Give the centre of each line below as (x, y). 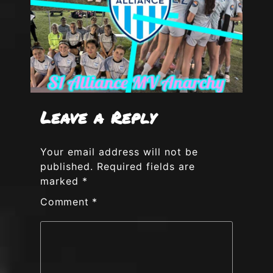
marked (61, 181)
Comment (66, 202)
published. (67, 167)
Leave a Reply (98, 117)
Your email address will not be (119, 152)
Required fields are (146, 167)
